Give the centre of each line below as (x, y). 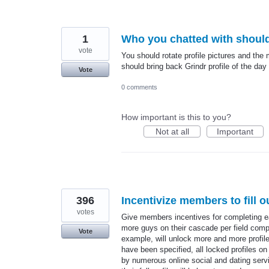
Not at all (172, 131)
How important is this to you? (176, 117)
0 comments (139, 87)
